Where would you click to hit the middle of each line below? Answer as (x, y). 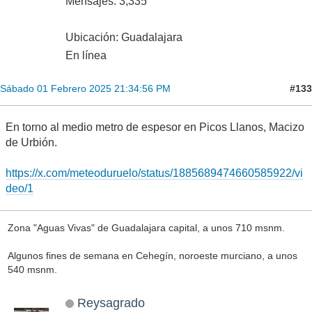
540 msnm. (32, 270)
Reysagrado (111, 302)
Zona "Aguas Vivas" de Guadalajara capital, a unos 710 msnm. (146, 228)
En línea (86, 56)
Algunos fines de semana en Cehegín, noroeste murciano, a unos (152, 256)
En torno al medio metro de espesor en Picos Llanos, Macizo (155, 127)
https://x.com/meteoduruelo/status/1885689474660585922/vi (154, 173)
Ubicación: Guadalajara (124, 38)
